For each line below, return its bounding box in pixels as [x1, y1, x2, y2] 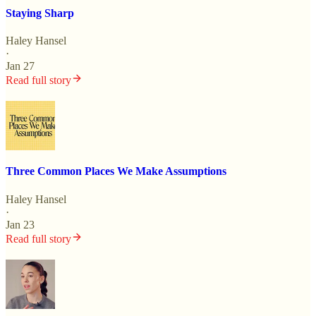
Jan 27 [6, 60, 35, 73]
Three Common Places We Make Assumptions [6, 165, 226, 178]
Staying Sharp [6, 6, 74, 19]
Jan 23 [6, 218, 35, 231]
